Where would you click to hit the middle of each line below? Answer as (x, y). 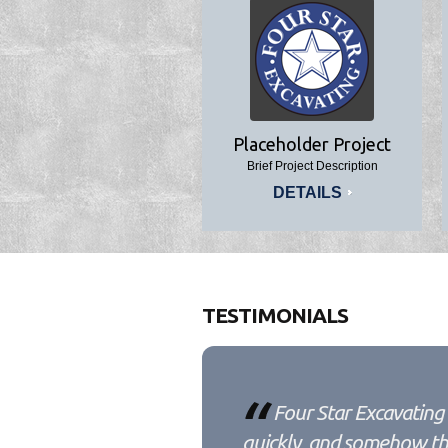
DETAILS (307, 192)
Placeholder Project (312, 144)
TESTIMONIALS (275, 315)
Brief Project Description (312, 166)
